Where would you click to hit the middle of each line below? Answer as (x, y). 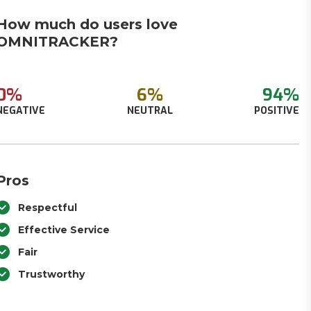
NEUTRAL (150, 111)
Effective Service (64, 230)
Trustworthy (52, 274)
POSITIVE (276, 111)
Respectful (48, 208)
